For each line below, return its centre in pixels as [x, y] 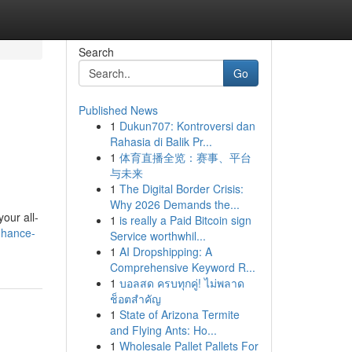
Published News [118, 110]
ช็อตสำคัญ [135, 299]
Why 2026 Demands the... [174, 204]
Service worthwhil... [158, 236]
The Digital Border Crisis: [181, 189]
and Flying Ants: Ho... [163, 330]
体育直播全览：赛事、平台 [185, 157]
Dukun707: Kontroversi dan [187, 126]
